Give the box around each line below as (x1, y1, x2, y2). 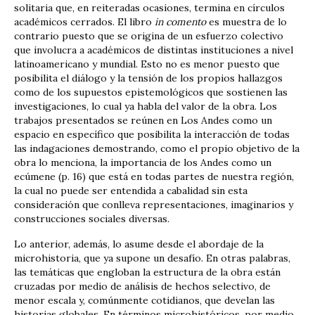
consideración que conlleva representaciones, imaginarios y (14, 198, 293, 211)
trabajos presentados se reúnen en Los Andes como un (14, 113, 272, 127)
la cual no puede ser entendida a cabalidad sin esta (14, 184, 247, 197)
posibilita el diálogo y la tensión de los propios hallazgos (14, 71, 283, 84)
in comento (155, 15, 206, 28)
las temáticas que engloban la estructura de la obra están (14, 265, 281, 278)
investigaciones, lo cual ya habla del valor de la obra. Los (14, 99, 277, 112)
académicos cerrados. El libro (14, 15, 155, 28)
